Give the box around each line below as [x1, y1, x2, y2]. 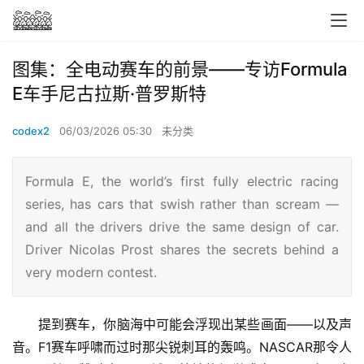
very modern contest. [25, 264, 157, 280]
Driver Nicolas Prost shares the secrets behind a [25, 241, 339, 258]
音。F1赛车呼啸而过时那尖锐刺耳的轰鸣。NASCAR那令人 [12, 339, 352, 355]
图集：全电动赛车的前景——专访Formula [12, 58, 348, 80]
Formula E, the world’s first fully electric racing [25, 173, 339, 189]
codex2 [12, 124, 50, 137]
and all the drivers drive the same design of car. [25, 219, 339, 235]
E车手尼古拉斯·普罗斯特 [12, 83, 206, 104]
